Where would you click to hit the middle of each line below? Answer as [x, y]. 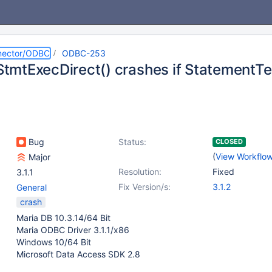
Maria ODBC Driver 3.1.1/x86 [73, 230]
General [32, 187]
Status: [132, 142]
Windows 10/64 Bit [54, 242]
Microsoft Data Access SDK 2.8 [78, 254]
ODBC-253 [84, 53]
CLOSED [229, 141]
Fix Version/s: [144, 187]
